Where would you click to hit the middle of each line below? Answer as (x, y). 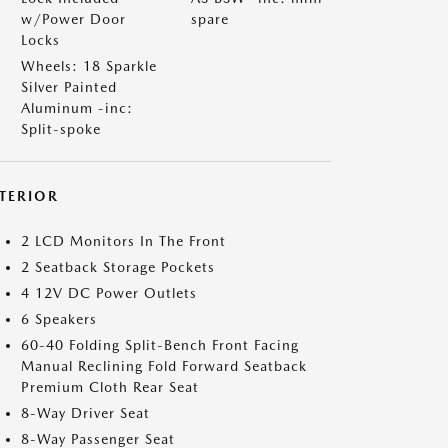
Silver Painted (69, 87)
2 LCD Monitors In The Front (123, 241)
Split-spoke (61, 129)
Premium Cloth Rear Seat (110, 387)
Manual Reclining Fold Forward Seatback (164, 366)
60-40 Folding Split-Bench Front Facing (160, 345)
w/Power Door (73, 19)
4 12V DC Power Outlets (109, 293)
